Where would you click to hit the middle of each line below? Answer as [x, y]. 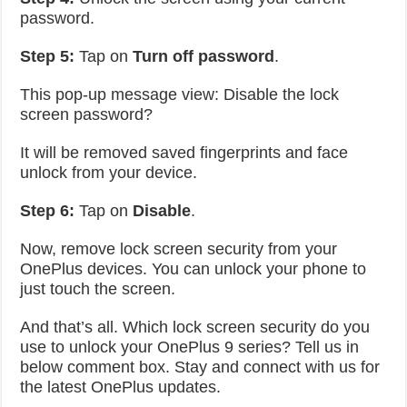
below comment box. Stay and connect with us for [200, 367]
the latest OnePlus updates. [121, 387]
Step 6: [48, 211]
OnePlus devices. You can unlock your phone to [194, 269]
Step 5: [48, 56]
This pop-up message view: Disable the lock [180, 94]
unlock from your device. [109, 173]
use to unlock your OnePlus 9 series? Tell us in [190, 347]
